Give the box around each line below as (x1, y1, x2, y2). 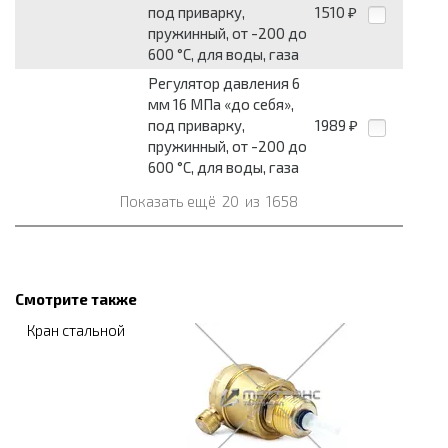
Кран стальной (27, 321, 126, 340)
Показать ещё (120, 192, 219, 211)
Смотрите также (15, 290, 137, 309)
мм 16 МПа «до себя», (148, 95, 294, 114)
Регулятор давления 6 (148, 74, 300, 93)
